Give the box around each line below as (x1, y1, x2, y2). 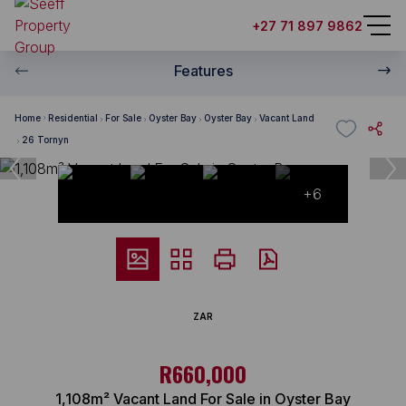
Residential (48, 111, 98, 123)
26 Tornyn (22, 133, 69, 145)
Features (173, 62, 233, 80)
